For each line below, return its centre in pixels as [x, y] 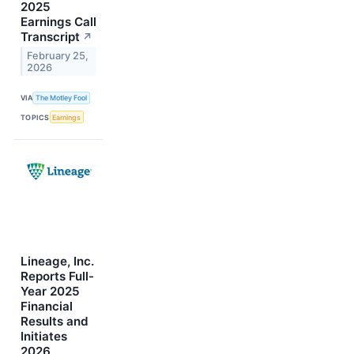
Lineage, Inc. [57, 262]
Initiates [44, 337]
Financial [47, 307]
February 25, [58, 55]
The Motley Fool [62, 98]
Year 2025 [50, 292]
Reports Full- [57, 277]
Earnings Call [58, 21]
